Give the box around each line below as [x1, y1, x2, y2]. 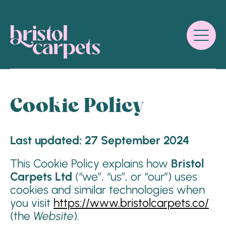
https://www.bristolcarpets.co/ [53, 196, 209, 210]
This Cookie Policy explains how [10, 156, 171, 171]
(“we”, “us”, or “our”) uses [72, 169, 197, 184]
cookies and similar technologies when [10, 183, 205, 197]
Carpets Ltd [10, 169, 72, 184]
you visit [10, 196, 53, 210]
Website [33, 209, 74, 223]
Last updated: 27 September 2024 [10, 133, 189, 147]
